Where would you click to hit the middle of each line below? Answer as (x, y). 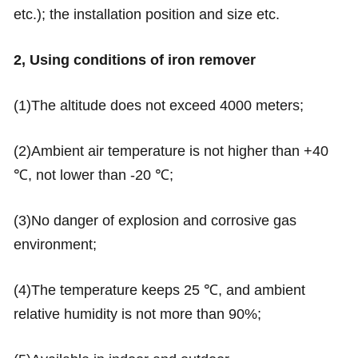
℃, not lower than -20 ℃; (93, 175)
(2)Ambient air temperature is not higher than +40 (171, 151)
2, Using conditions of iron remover (134, 60)
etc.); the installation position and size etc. (146, 15)
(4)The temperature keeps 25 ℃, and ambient (159, 290)
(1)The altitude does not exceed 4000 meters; (158, 106)
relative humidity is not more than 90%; (137, 314)
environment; (55, 244)
